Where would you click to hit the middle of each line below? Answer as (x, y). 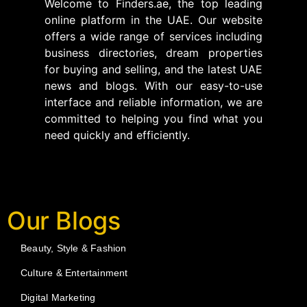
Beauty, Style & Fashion (74, 248)
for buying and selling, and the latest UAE (153, 70)
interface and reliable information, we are (153, 102)
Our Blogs (64, 221)
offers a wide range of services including (153, 37)
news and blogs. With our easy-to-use (153, 86)
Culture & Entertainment (74, 273)
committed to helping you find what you (153, 119)
